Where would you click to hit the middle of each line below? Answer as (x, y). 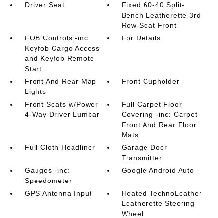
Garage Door (145, 147)
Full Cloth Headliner (60, 147)
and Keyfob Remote (59, 58)
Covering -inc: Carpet (160, 114)
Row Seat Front (149, 25)
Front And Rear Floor (159, 125)
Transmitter (142, 158)
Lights (35, 91)
